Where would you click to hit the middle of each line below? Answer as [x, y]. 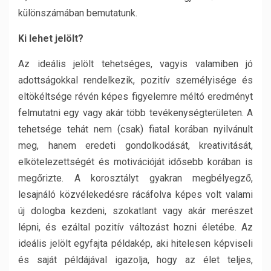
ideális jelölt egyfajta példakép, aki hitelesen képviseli [135, 243]
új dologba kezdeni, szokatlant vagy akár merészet [135, 211]
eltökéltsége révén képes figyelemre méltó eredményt [135, 96]
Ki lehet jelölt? [51, 38]
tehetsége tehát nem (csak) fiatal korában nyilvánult [135, 129]
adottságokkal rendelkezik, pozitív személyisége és [135, 80]
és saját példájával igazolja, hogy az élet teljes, [135, 260]
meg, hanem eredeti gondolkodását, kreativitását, [135, 145]
